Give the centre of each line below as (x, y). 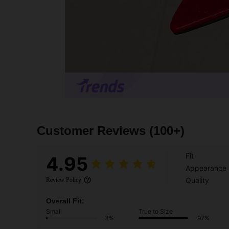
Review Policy (64, 180)
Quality (197, 180)
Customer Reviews (93, 131)
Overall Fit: (65, 201)
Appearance (206, 168)
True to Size (156, 212)
